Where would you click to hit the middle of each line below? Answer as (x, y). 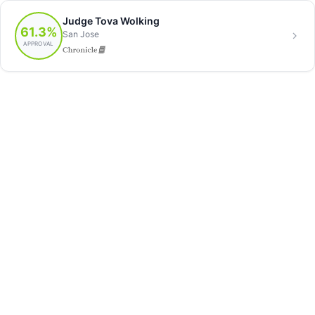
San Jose (81, 34)
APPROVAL (39, 43)
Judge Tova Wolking (111, 20)
